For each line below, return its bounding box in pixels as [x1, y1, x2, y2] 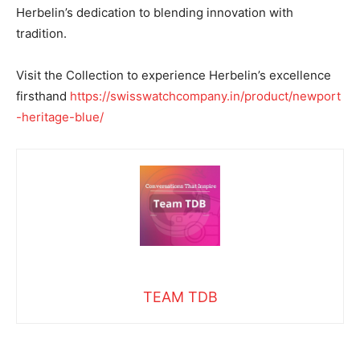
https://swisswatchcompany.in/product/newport [70, 88, 341, 104]
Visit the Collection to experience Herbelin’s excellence [16, 67, 331, 83]
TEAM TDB [142, 288, 218, 305]
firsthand [16, 88, 70, 104]
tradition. [16, 26, 67, 41]
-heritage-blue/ [16, 109, 104, 125]
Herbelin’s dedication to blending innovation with [16, 5, 293, 20]
